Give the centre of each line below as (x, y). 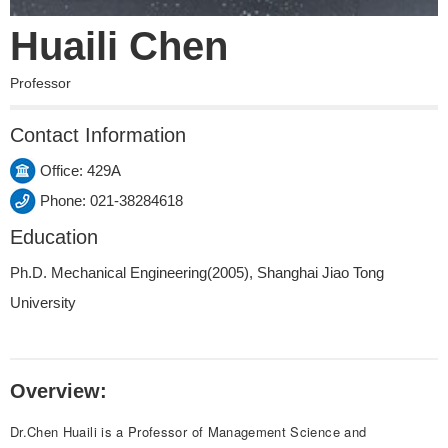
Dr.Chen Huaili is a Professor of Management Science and (188, 432)
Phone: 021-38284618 (111, 201)
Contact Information (98, 135)
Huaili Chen (119, 46)
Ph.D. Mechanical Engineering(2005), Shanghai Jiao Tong (197, 273)
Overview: (58, 391)
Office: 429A (80, 171)
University (43, 303)
